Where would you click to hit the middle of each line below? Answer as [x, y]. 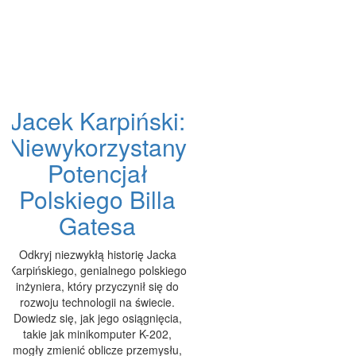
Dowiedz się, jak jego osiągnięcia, [97, 318]
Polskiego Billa [97, 199]
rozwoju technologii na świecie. [97, 302]
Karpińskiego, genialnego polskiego [97, 271]
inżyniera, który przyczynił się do [97, 286]
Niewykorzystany [97, 147]
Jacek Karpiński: [97, 121]
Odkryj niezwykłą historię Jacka [97, 255]
